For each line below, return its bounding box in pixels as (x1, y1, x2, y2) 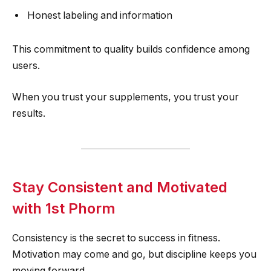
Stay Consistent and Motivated (12, 178, 227, 196)
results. (12, 107, 45, 119)
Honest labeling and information (27, 10, 172, 22)
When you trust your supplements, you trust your (12, 91, 239, 103)
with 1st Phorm (12, 199, 116, 217)
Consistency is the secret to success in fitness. (12, 232, 220, 244)
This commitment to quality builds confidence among (12, 44, 250, 56)
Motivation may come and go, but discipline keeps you (12, 248, 256, 260)
